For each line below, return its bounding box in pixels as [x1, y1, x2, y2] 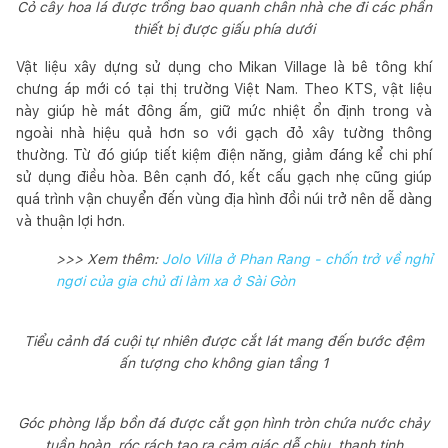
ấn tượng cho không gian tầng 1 [119, 354, 329, 371]
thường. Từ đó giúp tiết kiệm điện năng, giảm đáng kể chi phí [16, 146, 432, 163]
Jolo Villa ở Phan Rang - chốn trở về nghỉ [162, 250, 432, 267]
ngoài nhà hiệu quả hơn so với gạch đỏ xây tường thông [16, 124, 432, 141]
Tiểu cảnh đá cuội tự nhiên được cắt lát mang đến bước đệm [24, 332, 424, 349]
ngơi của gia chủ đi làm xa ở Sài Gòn [56, 272, 295, 289]
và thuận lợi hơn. [16, 212, 129, 229]
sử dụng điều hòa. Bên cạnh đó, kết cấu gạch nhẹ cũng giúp [16, 168, 432, 185]
